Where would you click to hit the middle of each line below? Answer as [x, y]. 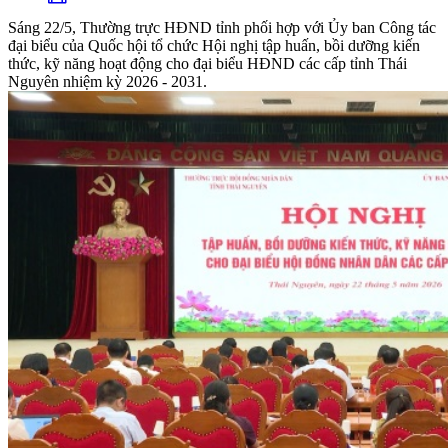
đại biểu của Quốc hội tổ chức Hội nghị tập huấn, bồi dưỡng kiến [214, 46]
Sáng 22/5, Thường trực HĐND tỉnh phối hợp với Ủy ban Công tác [222, 28]
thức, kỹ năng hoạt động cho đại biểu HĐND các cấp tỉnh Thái [207, 64]
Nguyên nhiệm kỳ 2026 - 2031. [107, 82]
